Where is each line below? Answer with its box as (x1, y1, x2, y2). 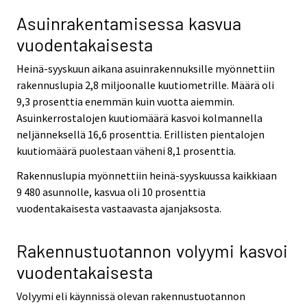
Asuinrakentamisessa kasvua (16, 12, 241, 34)
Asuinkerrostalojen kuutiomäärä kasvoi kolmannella (16, 110, 262, 125)
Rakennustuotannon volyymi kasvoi (16, 240, 288, 262)
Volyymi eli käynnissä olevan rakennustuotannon (16, 289, 245, 304)
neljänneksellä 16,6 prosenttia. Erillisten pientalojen (16, 127, 265, 141)
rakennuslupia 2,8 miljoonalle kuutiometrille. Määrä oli (16, 77, 274, 92)
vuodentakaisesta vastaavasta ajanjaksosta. (16, 201, 221, 216)
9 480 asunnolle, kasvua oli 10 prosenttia (16, 185, 206, 199)
